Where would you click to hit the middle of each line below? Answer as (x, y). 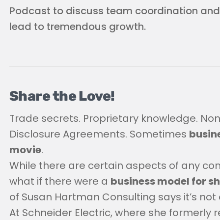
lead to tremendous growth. (78, 26)
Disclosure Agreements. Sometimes (99, 134)
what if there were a (60, 181)
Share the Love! (62, 96)
